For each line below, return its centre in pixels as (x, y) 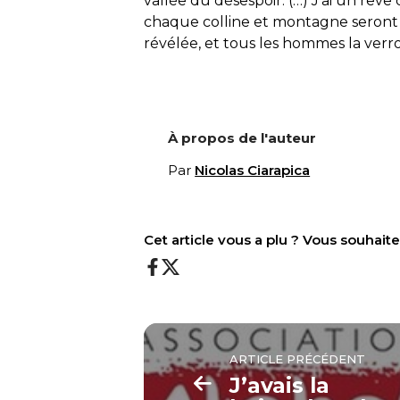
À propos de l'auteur (242, 137)
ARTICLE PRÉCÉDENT (298, 358)
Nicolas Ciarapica (253, 170)
